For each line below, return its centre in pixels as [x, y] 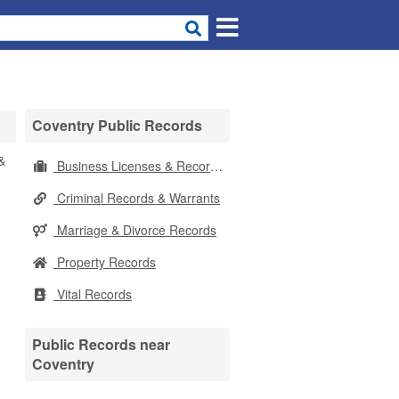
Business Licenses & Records [132, 166]
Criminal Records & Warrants [137, 198]
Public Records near [101, 344]
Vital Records [93, 294]
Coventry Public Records [117, 125]
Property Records [105, 262]
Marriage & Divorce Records [135, 230]
